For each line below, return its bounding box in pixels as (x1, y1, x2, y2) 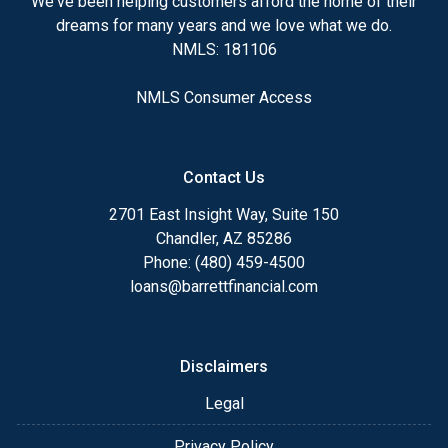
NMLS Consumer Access (136, 87, 312, 107)
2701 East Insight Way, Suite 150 (109, 204, 339, 224)
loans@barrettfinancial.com (130, 276, 318, 296)
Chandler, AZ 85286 (156, 228, 292, 248)
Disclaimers (180, 356, 268, 376)
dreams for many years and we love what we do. (56, 15, 392, 35)
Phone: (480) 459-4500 (143, 252, 305, 272)
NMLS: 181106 (171, 39, 277, 59)
